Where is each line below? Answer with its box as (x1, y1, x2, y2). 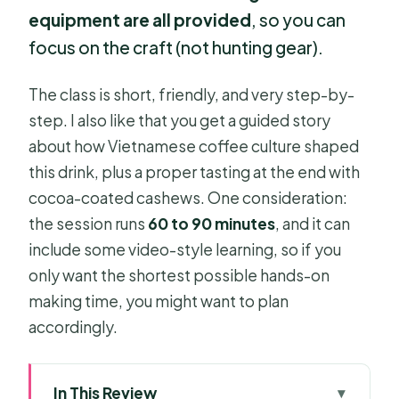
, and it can (275, 213, 351, 233)
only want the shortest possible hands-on (28, 265, 330, 285)
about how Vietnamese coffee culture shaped (28, 135, 360, 156)
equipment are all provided (28, 9, 252, 31)
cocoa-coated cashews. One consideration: (28, 187, 348, 208)
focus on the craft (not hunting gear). (28, 37, 324, 59)
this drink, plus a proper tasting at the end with (28, 161, 361, 182)
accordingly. (28, 316, 118, 337)
